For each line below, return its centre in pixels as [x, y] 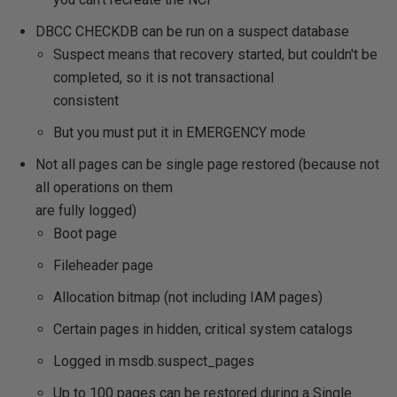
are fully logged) [86, 210]
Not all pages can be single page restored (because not [207, 164]
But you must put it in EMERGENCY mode [179, 132]
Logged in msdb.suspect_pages [154, 361]
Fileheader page [103, 265]
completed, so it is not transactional [163, 78]
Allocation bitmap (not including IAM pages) [188, 297]
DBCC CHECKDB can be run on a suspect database [192, 31]
